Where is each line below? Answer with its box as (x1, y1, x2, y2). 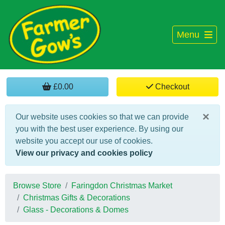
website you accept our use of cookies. (16, 137, 153, 145)
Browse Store (13, 181, 61, 190)
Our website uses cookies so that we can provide (16, 113, 189, 121)
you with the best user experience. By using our (16, 125, 183, 133)
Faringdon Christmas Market (71, 181, 172, 190)
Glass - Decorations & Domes (23, 205, 129, 214)
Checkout (153, 82, 189, 91)
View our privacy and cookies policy (16, 149, 153, 157)
